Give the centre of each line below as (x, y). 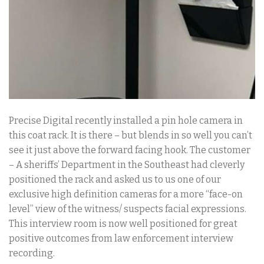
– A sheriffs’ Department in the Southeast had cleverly (127, 164)
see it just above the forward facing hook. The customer (130, 150)
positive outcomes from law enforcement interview (121, 238)
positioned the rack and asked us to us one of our (115, 179)
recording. (32, 253)
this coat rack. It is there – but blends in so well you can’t (131, 135)
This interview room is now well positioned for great (123, 223)
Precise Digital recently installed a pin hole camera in (126, 120)
